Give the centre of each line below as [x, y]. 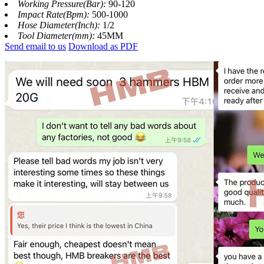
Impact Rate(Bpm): [55, 15]
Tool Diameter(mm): [57, 36]
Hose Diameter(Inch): [60, 25]
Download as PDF [103, 47]
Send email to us [35, 47]
